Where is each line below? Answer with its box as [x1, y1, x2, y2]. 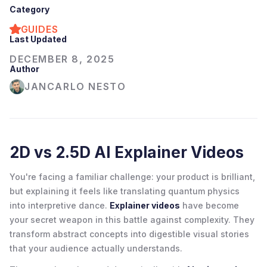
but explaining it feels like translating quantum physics [10, 185, 240, 196]
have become [180, 200, 239, 210]
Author [10, 63, 39, 74]
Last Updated [10, 33, 67, 44]
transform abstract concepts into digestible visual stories [10, 228, 249, 239]
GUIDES [20, 23, 59, 35]
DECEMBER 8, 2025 [10, 52, 115, 65]
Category [10, 4, 49, 14]
